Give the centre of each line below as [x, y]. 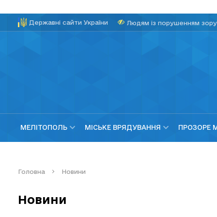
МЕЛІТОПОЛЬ [44, 128]
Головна [31, 171]
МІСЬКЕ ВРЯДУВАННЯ [123, 128]
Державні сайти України [69, 22]
